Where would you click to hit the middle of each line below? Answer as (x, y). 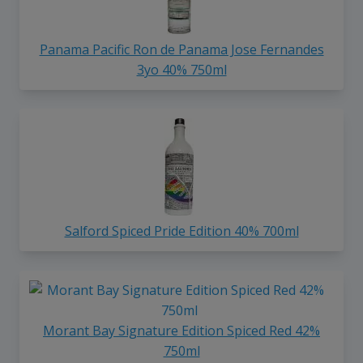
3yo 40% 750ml (181, 69)
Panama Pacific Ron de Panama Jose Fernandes (181, 49)
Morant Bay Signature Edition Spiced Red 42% (181, 331)
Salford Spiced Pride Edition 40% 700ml (181, 231)
